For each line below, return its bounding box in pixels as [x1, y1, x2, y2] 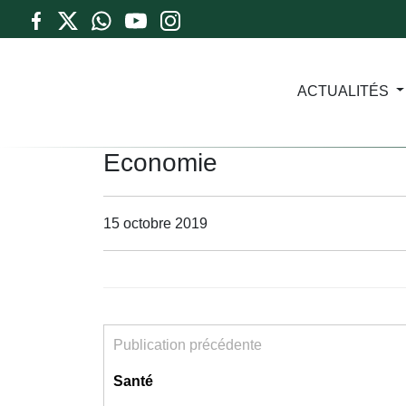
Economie [103, 149, 217, 177]
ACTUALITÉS [296, 82, 389, 99]
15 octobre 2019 [103, 215, 208, 231]
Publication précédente [113, 337, 262, 353]
